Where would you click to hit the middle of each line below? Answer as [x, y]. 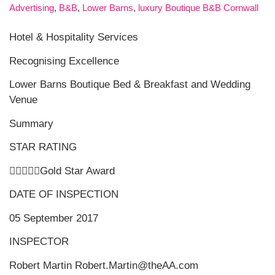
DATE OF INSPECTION [64, 195]
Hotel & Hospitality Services [74, 37]
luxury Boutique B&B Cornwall [198, 8]
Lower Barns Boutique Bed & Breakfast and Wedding [130, 85]
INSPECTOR [39, 242]
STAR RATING [43, 147]
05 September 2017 [54, 218]
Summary [31, 123]
